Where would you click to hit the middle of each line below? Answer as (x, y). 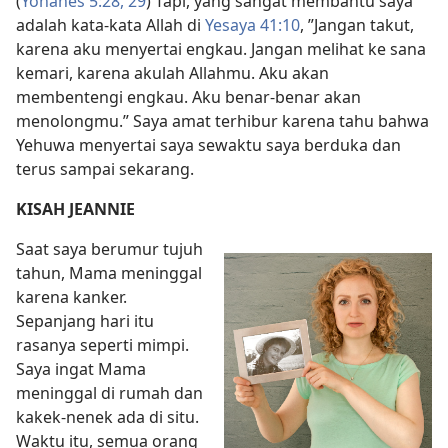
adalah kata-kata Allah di (110, 24)
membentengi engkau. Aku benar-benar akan (188, 96)
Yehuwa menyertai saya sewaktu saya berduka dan (208, 144)
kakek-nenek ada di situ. (107, 416)
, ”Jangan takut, (357, 24)
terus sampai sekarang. (105, 168)
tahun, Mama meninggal (109, 272)
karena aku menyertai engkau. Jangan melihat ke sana (221, 48)
